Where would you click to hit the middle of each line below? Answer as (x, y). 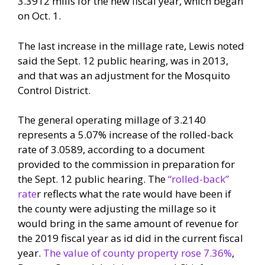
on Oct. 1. (39, 16)
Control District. (54, 90)
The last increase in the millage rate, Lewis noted (131, 46)
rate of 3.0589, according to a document (111, 150)
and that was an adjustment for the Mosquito (124, 75)
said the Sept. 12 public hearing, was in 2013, (123, 60)
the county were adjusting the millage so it (117, 209)
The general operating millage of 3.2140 (112, 120)
